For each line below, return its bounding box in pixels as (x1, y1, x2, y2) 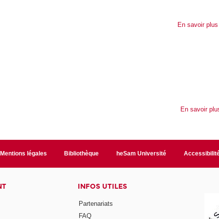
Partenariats (79, 200, 113, 208)
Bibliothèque (64, 150, 99, 157)
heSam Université (116, 150, 167, 157)
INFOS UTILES (78, 182, 128, 191)
